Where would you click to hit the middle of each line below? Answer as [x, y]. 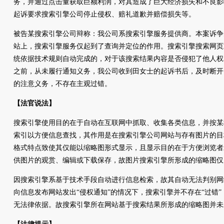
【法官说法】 [34, 103]
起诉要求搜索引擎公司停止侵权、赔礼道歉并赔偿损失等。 [104, 14]
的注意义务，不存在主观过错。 [62, 84]
